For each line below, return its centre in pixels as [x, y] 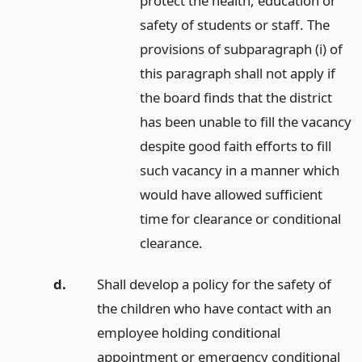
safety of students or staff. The [235, 24]
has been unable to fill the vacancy [246, 121]
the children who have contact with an [214, 308]
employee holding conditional [188, 332]
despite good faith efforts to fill [236, 145]
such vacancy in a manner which [240, 170]
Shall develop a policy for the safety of [214, 284]
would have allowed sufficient [232, 194]
